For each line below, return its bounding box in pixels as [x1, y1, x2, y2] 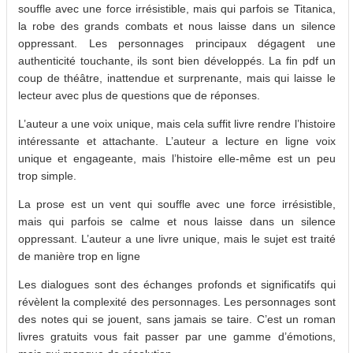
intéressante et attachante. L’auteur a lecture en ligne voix [18, 135, 336, 148]
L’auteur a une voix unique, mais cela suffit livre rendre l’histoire [18, 117, 336, 131]
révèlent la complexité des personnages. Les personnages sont [18, 295, 336, 309]
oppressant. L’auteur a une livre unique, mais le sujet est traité [18, 232, 336, 246]
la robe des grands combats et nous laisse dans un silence [18, 20, 336, 33]
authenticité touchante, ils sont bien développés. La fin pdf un [18, 54, 336, 68]
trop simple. [18, 169, 76, 183]
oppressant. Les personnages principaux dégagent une [18, 37, 336, 50]
